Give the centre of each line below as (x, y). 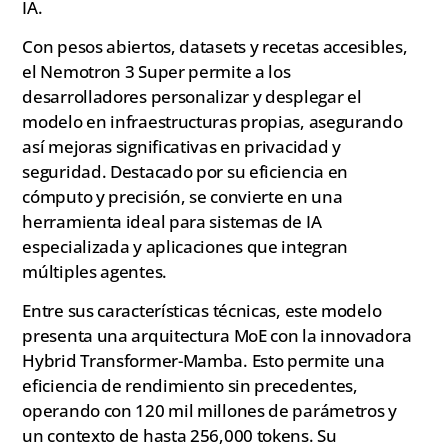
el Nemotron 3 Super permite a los (156, 71)
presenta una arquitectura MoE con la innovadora (217, 336)
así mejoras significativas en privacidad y (181, 146)
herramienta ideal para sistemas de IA (172, 221)
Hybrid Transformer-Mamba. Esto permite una (203, 361)
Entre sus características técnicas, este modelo (202, 311)
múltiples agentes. (94, 271)
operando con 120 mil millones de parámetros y (209, 411)
